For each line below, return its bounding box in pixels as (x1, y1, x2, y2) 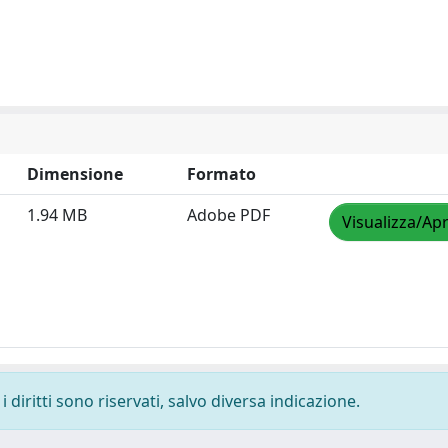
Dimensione (27, 163, 123, 185)
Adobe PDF (187, 204, 270, 226)
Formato (187, 163, 256, 185)
